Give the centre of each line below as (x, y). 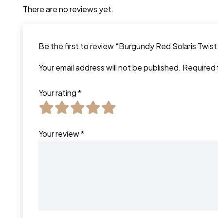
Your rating (58, 93)
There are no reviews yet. (68, 9)
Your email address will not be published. (110, 67)
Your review (60, 134)
